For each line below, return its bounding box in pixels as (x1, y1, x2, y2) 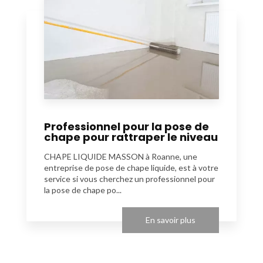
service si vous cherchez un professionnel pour (44, 173, 215, 184)
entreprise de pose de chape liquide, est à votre (44, 162, 218, 173)
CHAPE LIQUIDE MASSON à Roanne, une (44, 151, 197, 161)
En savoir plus (146, 214, 195, 225)
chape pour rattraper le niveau (44, 129, 218, 144)
